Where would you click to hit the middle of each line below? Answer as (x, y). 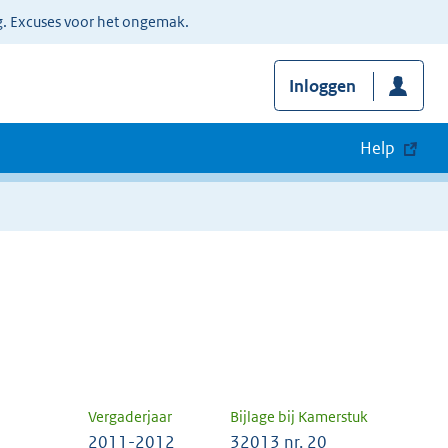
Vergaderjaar (130, 417)
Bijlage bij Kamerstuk (299, 417)
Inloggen (322, 86)
